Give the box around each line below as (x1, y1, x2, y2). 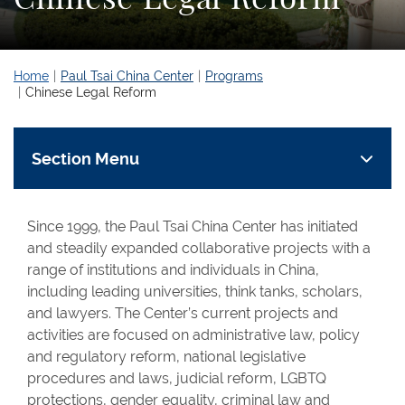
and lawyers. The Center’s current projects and (27, 305, 338, 322)
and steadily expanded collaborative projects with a (27, 240, 371, 257)
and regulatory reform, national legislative (27, 348, 306, 365)
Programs (205, 69, 263, 83)
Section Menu (32, 148, 139, 168)
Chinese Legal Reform (25, 85, 156, 99)
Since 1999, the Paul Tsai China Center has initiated (27, 218, 358, 235)
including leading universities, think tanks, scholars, (27, 283, 363, 300)
